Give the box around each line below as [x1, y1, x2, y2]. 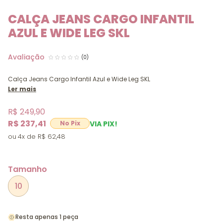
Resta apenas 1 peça [15, 213, 78, 221]
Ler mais [8, 85, 36, 93]
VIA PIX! [90, 119, 117, 129]
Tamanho [8, 164, 47, 175]
